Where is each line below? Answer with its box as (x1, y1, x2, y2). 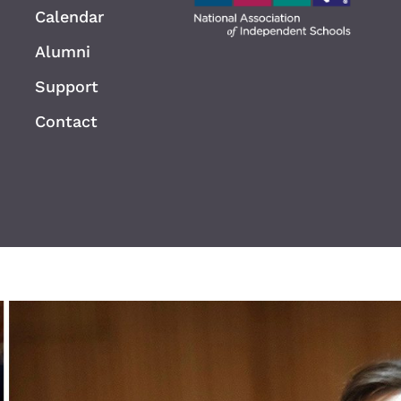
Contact (35, 112, 98, 132)
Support (35, 77, 99, 97)
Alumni (35, 42, 91, 62)
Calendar (35, 7, 105, 27)
